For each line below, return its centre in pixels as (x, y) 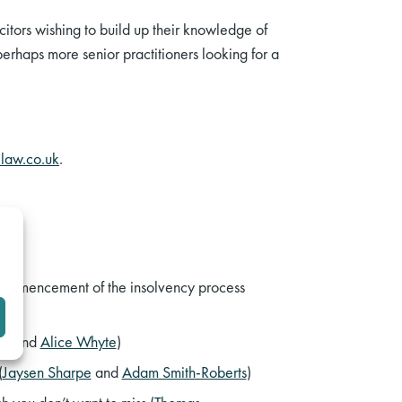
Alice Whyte (78, 341)
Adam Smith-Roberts (184, 372)
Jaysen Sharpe (47, 372)
